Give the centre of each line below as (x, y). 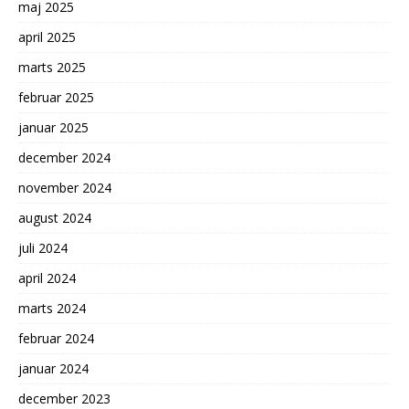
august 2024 (55, 218)
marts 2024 (52, 308)
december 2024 (64, 157)
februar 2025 (56, 97)
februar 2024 (56, 338)
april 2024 (47, 278)
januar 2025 (53, 127)
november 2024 (65, 188)
